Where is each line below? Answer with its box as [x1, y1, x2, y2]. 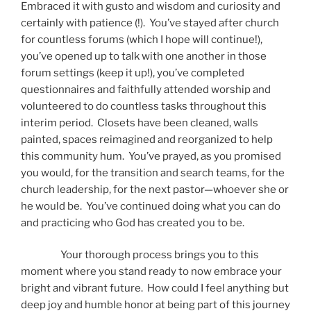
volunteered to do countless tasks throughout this [21, 99, 267, 112]
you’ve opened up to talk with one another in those [21, 49, 267, 62]
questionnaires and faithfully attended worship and [21, 83, 271, 96]
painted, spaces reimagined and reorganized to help [21, 133, 273, 146]
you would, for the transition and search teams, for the [21, 166, 285, 179]
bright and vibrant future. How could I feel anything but [21, 282, 289, 295]
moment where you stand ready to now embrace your [21, 265, 282, 278]
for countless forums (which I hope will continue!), [21, 33, 262, 46]
